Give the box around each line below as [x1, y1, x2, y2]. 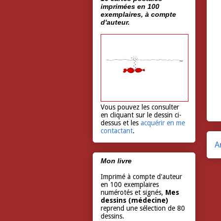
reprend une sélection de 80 [101, 204, 185, 213]
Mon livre [101, 157, 132, 165]
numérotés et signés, [101, 188, 165, 197]
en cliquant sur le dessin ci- [101, 110, 182, 119]
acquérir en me [141, 118, 185, 127]
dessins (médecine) [101, 196, 168, 205]
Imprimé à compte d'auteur [101, 173, 182, 181]
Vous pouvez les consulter [101, 103, 179, 111]
